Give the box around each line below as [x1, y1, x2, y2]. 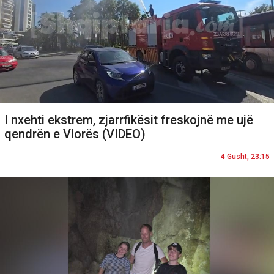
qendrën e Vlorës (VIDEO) [4, 126, 146, 141]
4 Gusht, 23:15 [221, 152, 270, 161]
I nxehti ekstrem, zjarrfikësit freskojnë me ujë [4, 112, 253, 127]
